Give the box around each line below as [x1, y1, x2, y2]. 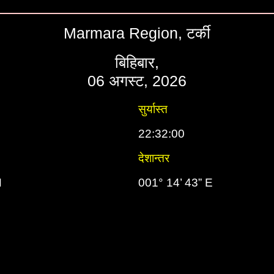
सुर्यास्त [138, 103, 168, 116]
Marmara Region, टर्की [64, 24, 210, 42]
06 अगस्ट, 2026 [87, 72, 187, 89]
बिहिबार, [115, 54, 159, 71]
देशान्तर [138, 152, 169, 165]
